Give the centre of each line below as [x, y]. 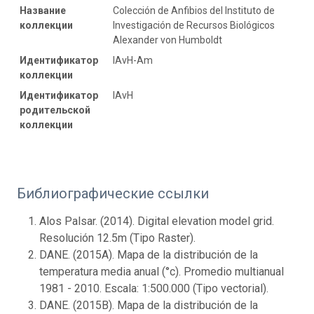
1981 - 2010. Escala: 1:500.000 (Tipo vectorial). [154, 288]
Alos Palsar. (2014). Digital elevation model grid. [157, 221]
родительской [55, 110]
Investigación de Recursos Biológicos [194, 25]
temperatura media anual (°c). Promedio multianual [162, 271]
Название [43, 10]
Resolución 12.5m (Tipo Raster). [117, 238]
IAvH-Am [133, 60]
